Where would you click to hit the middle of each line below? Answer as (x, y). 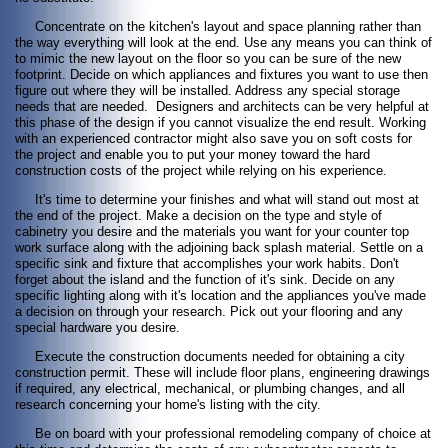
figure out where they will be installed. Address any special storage (207, 91)
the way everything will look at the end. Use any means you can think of (223, 43)
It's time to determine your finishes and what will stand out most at (217, 200)
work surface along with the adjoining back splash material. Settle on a (219, 248)
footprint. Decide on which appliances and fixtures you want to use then (221, 75)
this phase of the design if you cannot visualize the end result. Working (220, 123)
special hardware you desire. (97, 328)
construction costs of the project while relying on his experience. (201, 171)
